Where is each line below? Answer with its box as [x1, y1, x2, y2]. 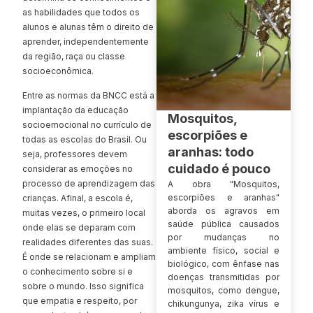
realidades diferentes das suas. [22, 236, 153, 247]
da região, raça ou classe [22, 50, 125, 61]
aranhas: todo [168, 145, 254, 159]
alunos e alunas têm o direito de [22, 21, 154, 32]
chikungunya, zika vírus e [168, 298, 279, 309]
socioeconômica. [22, 65, 96, 76]
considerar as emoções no [22, 163, 133, 174]
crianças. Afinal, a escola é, [22, 192, 133, 203]
